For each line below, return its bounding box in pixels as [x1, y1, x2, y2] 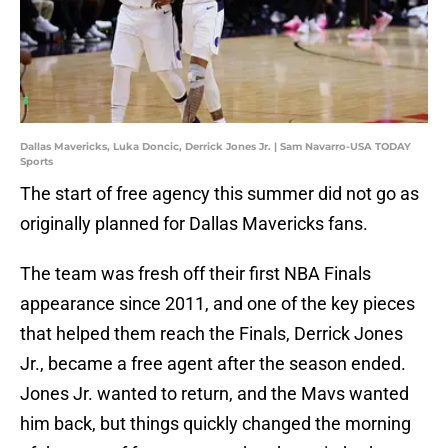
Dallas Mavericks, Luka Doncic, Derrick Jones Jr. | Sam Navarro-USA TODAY [20, 140, 411, 154]
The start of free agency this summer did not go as [20, 183, 419, 205]
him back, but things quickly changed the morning [20, 413, 411, 435]
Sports [20, 155, 53, 169]
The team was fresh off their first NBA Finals [20, 263, 371, 285]
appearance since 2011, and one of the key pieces [20, 293, 415, 315]
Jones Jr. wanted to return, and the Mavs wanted [20, 383, 409, 405]
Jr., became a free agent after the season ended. [20, 353, 406, 375]
